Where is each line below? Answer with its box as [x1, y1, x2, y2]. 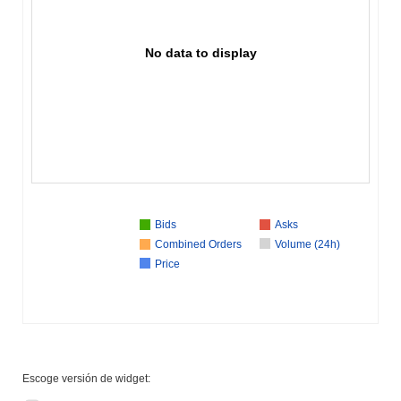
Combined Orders [155, 238, 242, 252]
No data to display [145, 46, 257, 61]
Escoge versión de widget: [22, 372, 150, 386]
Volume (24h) [275, 238, 340, 252]
